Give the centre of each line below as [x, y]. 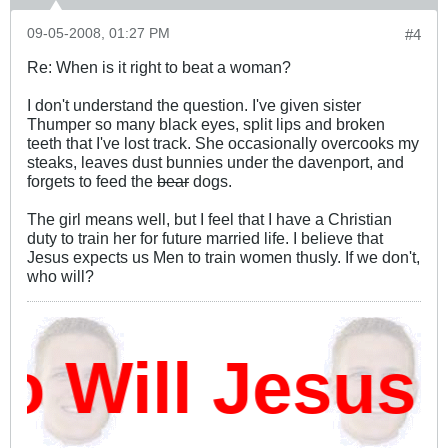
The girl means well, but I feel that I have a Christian [209, 218]
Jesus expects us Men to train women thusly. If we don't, [223, 256]
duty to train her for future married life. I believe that [205, 237]
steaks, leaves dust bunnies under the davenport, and [215, 161]
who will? [60, 275]
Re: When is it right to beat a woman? [159, 66]
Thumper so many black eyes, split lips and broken [206, 123]
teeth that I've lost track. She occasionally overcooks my [223, 142]
